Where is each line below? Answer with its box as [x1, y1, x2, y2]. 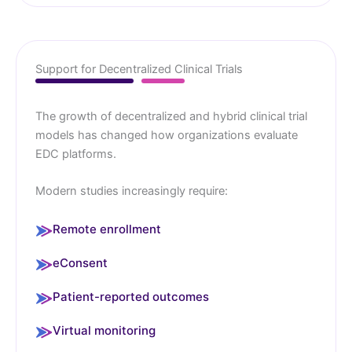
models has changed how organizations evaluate [35, 128, 298, 143]
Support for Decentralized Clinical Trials [35, 62, 243, 77]
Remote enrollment [53, 222, 161, 237]
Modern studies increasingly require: [35, 184, 228, 199]
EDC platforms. [35, 147, 116, 162]
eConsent [53, 255, 108, 271]
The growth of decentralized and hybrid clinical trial [35, 109, 307, 124]
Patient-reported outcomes [53, 289, 209, 305]
